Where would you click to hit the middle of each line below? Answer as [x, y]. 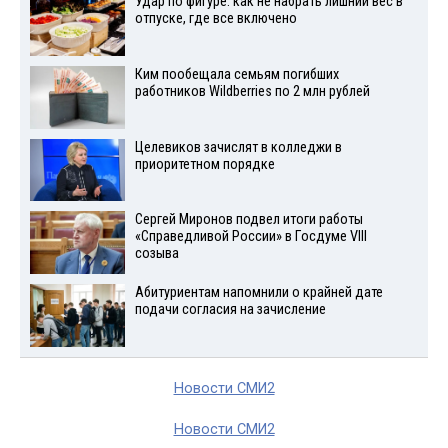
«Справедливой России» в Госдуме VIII [250, 237]
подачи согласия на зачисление [230, 310]
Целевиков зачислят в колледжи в [238, 147]
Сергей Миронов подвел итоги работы [248, 220]
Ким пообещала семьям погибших [236, 74]
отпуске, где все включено [215, 19]
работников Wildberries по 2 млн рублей [252, 91]
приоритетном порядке [204, 164]
